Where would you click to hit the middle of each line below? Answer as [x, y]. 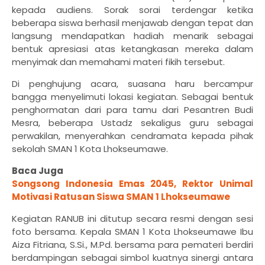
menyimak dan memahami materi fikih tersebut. [118, 62]
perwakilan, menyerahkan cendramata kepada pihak [132, 135]
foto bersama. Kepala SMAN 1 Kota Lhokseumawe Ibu [132, 231]
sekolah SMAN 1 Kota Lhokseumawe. [90, 148]
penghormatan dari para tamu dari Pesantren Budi [132, 109]
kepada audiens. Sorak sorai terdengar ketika [132, 9]
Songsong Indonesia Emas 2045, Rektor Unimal [132, 183]
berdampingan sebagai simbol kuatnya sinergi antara [132, 257]
